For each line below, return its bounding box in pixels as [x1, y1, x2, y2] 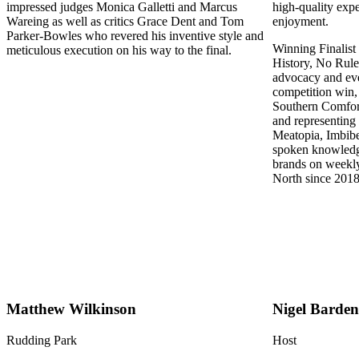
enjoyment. [272, 14, 329, 29]
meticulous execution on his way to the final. [6, 43, 235, 58]
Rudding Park [6, 333, 77, 347]
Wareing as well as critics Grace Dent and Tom [6, 14, 244, 29]
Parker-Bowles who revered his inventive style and [6, 29, 264, 43]
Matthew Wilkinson [6, 300, 136, 317]
